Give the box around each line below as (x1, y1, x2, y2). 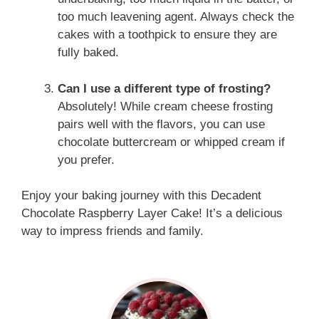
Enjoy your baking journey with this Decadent (21, 189, 261, 202)
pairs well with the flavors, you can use (58, 117, 265, 131)
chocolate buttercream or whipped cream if (58, 135, 285, 149)
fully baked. (58, 46, 119, 59)
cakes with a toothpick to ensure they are (58, 28, 277, 41)
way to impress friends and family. (21, 224, 204, 238)
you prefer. (58, 152, 115, 167)
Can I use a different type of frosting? (58, 81, 271, 95)
